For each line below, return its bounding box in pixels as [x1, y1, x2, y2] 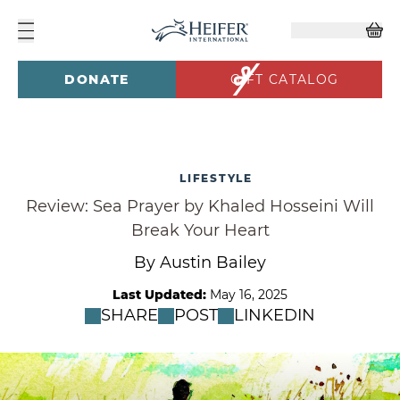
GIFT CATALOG [229, 71, 339, 88]
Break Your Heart [130, 221, 270, 241]
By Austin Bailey [134, 253, 266, 273]
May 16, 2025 [210, 287, 287, 304]
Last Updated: [112, 287, 206, 304]
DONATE [64, 71, 129, 88]
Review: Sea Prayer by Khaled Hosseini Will [26, 196, 374, 217]
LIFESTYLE [179, 171, 253, 186]
